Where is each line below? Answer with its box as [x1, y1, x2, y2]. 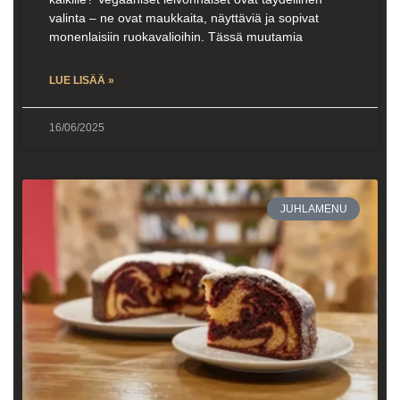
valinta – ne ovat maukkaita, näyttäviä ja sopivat [49, 11, 319, 26]
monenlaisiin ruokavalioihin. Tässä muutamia [49, 29, 303, 45]
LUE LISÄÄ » [49, 74, 114, 87]
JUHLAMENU [279, 203, 347, 216]
